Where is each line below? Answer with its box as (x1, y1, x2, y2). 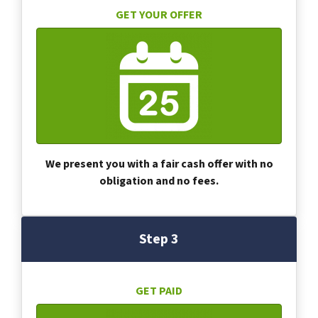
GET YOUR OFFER (116, 6, 202, 23)
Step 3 (139, 229, 179, 249)
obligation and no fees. (99, 172, 219, 189)
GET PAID (136, 283, 182, 299)
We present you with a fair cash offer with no (45, 155, 273, 172)
